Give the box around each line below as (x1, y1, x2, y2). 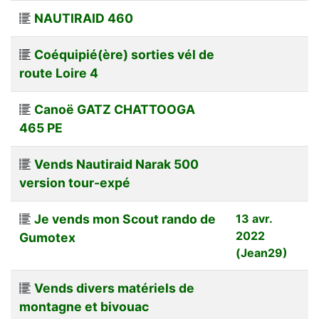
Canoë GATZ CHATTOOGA (34, 101, 195, 117)
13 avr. (236, 211, 272, 226)
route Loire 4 (19, 65, 98, 80)
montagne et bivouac (19, 298, 149, 314)
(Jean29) (236, 245, 288, 260)
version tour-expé (19, 174, 130, 190)
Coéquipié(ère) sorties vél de (34, 46, 214, 62)
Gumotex (19, 229, 75, 245)
